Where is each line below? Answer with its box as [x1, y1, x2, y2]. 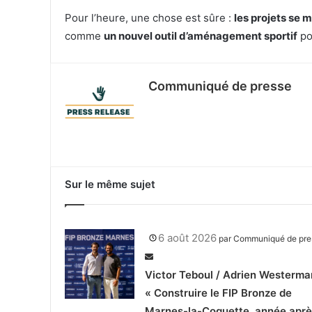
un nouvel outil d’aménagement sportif [104, 29, 297, 43]
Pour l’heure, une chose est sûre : [65, 11, 234, 25]
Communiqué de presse [148, 79, 292, 94]
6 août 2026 [158, 231, 217, 245]
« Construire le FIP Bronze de [145, 286, 292, 300]
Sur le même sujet [65, 178, 155, 192]
